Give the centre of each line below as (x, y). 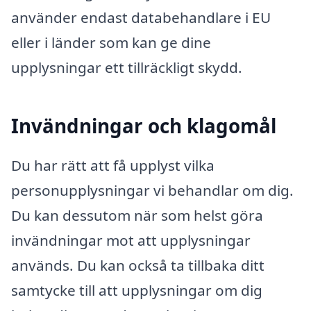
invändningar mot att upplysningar (131, 241)
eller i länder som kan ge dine (111, 42)
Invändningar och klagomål (144, 125)
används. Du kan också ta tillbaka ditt (138, 266)
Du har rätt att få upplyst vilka (113, 166)
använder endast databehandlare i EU (141, 17)
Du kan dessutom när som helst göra (137, 216)
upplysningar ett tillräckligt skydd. (127, 67)
